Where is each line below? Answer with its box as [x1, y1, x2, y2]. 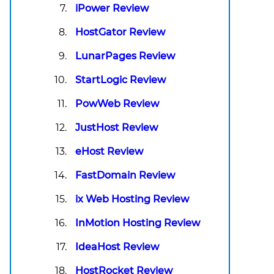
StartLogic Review [75, 74, 166, 86]
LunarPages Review [75, 50, 175, 62]
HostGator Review [75, 26, 165, 39]
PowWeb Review [75, 98, 159, 110]
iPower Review [75, 2, 149, 15]
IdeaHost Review [75, 241, 159, 253]
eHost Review [75, 146, 143, 158]
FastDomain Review [75, 169, 175, 182]
